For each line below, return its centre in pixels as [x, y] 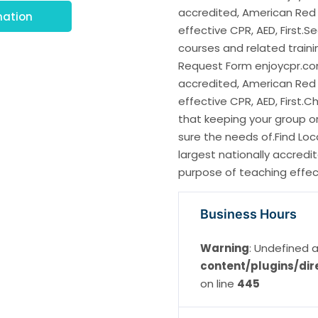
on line [218, 284]
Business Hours [248, 214]
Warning [224, 248]
